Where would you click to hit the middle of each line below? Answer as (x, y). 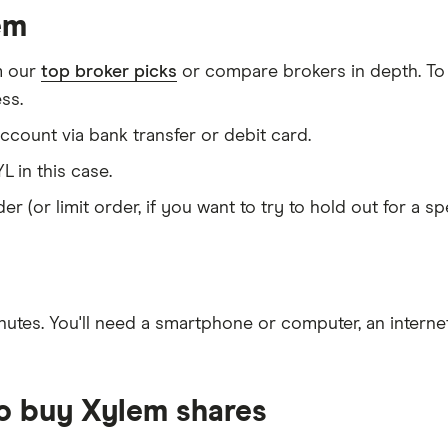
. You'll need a (98, 324)
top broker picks (109, 72)
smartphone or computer (256, 324)
